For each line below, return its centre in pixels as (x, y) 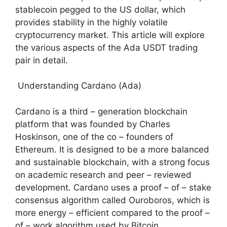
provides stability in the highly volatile (91, 22)
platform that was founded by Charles (93, 124)
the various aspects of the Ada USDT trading (106, 47)
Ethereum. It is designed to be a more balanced (112, 149)
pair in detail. (42, 60)
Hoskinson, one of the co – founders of (94, 137)
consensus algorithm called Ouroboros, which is (112, 200)
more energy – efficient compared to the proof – (112, 213)
